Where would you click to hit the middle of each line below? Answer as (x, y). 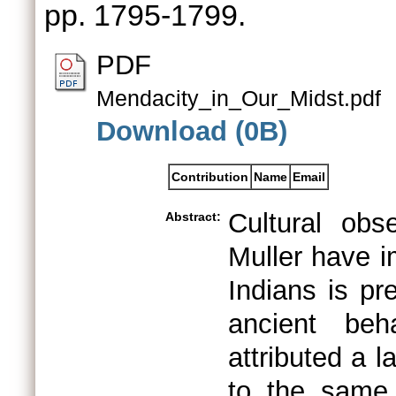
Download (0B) (192, 131)
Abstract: (193, 217)
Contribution (210, 177)
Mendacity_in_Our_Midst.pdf (239, 99)
